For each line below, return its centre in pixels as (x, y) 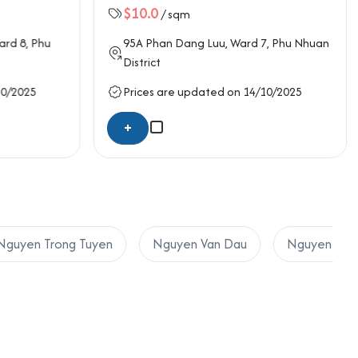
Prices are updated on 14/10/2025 (212, 92)
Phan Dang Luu (185, 42)
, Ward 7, (248, 42)
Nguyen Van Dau (200, 243)
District (141, 62)
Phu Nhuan (300, 42)
